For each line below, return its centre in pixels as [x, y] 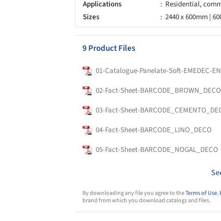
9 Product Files [109, 48]
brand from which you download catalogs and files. [147, 200]
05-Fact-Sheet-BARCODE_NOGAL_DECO [157, 149]
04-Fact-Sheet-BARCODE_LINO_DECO [154, 130]
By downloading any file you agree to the [134, 193]
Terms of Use [201, 193]
